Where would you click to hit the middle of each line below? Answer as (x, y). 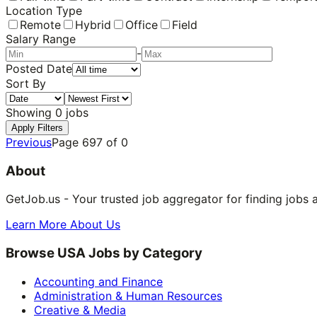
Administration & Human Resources (128, 295)
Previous (29, 142)
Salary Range (41, 39)
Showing (30, 112)
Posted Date (39, 68)
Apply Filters (37, 127)
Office (142, 24)
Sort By (26, 83)
